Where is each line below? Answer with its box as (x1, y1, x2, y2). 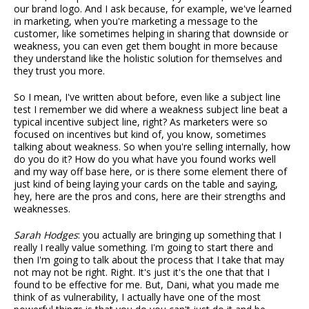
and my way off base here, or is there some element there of (14, 165, 287, 179)
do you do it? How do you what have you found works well (14, 152, 276, 166)
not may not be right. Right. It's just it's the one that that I (14, 266, 270, 279)
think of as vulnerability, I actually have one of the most (14, 290, 261, 304)
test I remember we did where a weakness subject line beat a (14, 103, 288, 117)
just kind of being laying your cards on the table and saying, (14, 177, 278, 191)
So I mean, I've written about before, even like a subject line (14, 90, 281, 104)
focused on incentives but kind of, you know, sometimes (14, 128, 266, 141)
